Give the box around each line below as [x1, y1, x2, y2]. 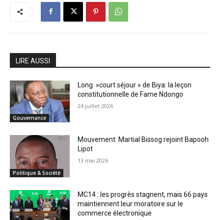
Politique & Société [13, 169, 60, 176]
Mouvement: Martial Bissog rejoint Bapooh [78, 136, 209, 144]
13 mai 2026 [78, 157, 109, 165]
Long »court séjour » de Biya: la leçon [78, 81, 192, 89]
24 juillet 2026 [78, 102, 113, 110]
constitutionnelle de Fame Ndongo [78, 90, 184, 98]
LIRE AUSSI [16, 56, 50, 65]
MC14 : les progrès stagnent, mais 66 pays [78, 190, 208, 198]
